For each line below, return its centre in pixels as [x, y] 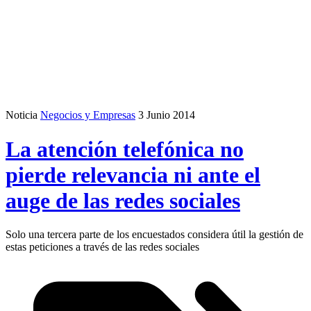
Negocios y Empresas [88, 115]
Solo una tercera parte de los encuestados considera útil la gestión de [154, 235]
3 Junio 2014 [167, 115]
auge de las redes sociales [123, 200]
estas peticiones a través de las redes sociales [102, 247]
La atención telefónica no [125, 149]
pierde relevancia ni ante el [133, 175]
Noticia [22, 115]
